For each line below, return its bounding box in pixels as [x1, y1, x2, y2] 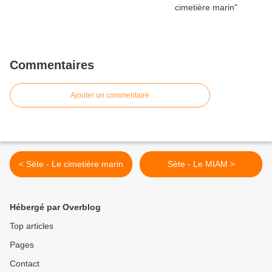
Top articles [10, 221, 53, 231]
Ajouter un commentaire [70, 91, 149, 100]
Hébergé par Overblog [10, 202, 101, 212]
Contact [10, 259, 39, 269]
